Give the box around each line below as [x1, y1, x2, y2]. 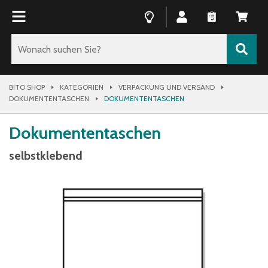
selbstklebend [9, 148, 83, 163]
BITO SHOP [9, 83, 45, 92]
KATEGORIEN [60, 83, 103, 92]
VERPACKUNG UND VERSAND [118, 83, 215, 92]
